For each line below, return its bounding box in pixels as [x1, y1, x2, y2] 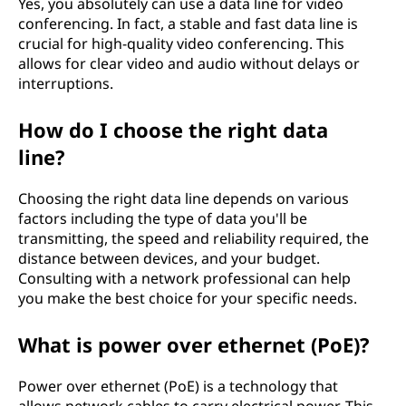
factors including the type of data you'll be [18, 208, 307, 228]
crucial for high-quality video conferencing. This [18, 34, 344, 53]
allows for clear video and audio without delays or [18, 53, 360, 73]
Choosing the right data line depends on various [18, 188, 349, 208]
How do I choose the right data [18, 116, 328, 143]
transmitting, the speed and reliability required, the [18, 228, 369, 248]
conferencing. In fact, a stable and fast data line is [18, 14, 358, 34]
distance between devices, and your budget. [18, 248, 320, 268]
